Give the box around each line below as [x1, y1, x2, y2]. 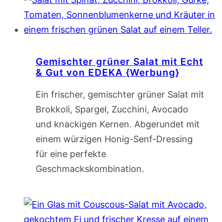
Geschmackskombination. [36, 164, 144, 174]
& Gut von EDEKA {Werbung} [36, 67, 179, 79]
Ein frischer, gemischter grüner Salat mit [36, 89, 204, 100]
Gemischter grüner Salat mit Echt [36, 56, 203, 68]
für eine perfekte [36, 149, 106, 160]
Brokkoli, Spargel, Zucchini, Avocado [36, 104, 188, 115]
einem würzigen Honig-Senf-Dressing [36, 134, 193, 145]
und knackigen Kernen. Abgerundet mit [36, 119, 200, 130]
